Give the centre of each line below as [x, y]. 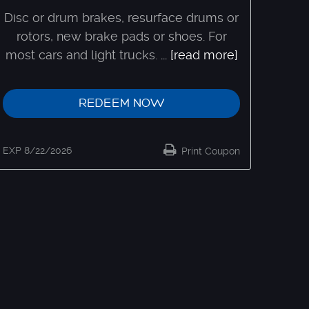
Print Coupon [209, 151]
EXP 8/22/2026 [37, 150]
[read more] [204, 54]
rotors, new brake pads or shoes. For [121, 36]
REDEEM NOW [121, 103]
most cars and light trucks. [81, 54]
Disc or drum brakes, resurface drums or [121, 17]
